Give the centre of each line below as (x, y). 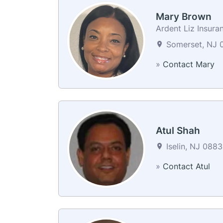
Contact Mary (188, 64)
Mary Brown (183, 17)
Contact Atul (186, 166)
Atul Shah (178, 130)
